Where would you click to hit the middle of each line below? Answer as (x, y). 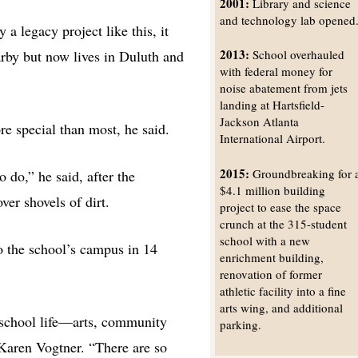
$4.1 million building (273, 190)
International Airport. (273, 139)
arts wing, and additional (282, 307)
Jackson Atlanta (260, 122)
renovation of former (271, 274)
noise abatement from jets (284, 88)
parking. (241, 324)
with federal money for (276, 72)
